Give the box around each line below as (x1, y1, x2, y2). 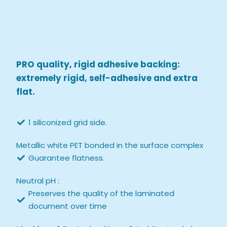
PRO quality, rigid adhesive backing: (16, 58, 180, 70)
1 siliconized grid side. (28, 117, 107, 128)
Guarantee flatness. (28, 153, 105, 164)
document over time (28, 201, 107, 212)
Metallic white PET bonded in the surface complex (16, 140, 204, 151)
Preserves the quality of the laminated (28, 188, 175, 199)
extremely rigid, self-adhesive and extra (16, 71, 198, 84)
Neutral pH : (16, 175, 60, 186)
